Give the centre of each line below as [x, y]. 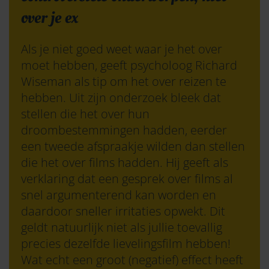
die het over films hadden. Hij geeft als [125, 163]
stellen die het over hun [85, 114]
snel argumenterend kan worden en [119, 195]
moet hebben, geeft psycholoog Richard [129, 65]
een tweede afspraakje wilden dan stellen [133, 147]
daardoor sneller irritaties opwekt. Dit [123, 211]
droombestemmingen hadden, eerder [124, 130]
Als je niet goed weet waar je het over [122, 49]
